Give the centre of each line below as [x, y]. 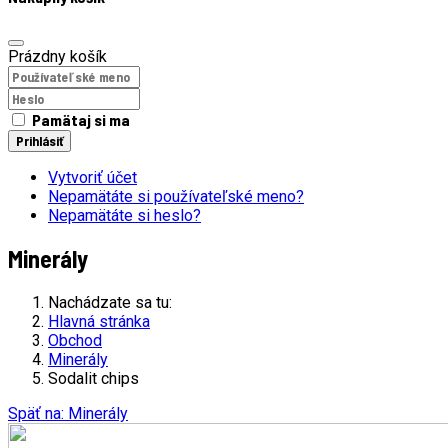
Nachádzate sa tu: [114, 303]
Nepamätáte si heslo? [124, 215]
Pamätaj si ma [81, 119]
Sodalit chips [93, 379]
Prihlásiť [39, 140]
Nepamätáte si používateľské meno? [176, 196]
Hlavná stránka [99, 322]
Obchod [75, 341]
